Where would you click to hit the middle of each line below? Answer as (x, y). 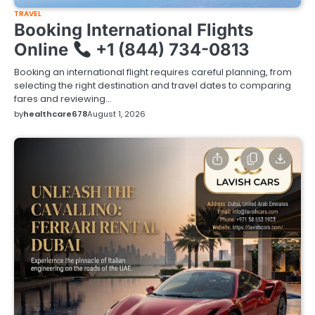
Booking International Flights (134, 30)
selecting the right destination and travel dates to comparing (153, 86)
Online (43, 50)
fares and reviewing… (63, 99)
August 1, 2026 (116, 114)
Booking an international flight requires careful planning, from (153, 72)
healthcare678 (55, 114)
